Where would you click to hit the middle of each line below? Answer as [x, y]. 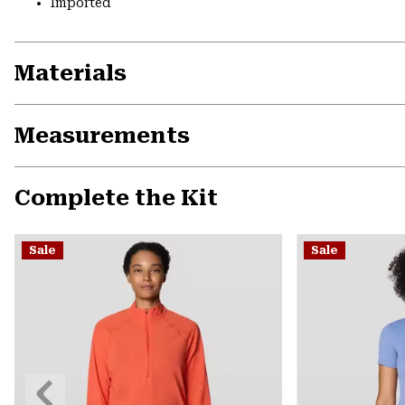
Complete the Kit [116, 198]
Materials [71, 74]
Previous [54, 383]
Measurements [102, 136]
